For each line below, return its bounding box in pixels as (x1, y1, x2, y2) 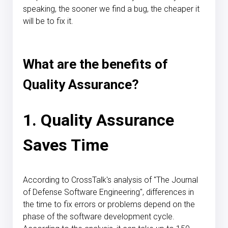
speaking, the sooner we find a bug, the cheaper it (23, 4, 199, 14)
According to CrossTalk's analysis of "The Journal (23, 175, 198, 185)
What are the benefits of (23, 56, 168, 72)
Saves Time (23, 135, 108, 155)
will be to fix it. (23, 16, 73, 26)
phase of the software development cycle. (23, 212, 175, 222)
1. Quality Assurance (23, 110, 174, 130)
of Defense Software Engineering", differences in (23, 187, 194, 197)
